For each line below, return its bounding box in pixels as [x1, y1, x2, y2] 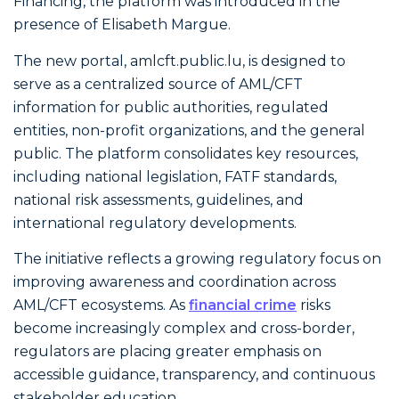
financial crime [189, 297, 297, 314]
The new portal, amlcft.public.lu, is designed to [13, 52, 346, 69]
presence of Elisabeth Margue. [13, 15, 231, 33]
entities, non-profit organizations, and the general [13, 121, 365, 139]
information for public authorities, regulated [13, 98, 329, 116]
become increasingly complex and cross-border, [13, 320, 354, 338]
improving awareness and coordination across [13, 273, 336, 291]
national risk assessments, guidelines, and [13, 191, 304, 208]
